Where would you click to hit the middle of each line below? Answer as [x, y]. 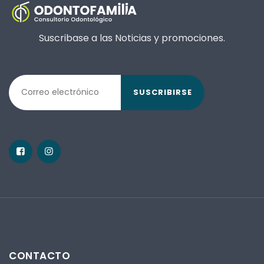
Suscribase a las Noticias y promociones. [132, 38]
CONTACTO [39, 255]
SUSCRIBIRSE [163, 93]
